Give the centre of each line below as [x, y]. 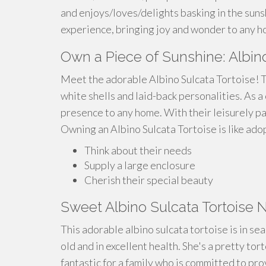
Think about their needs [138, 150]
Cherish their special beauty [149, 180]
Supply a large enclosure [140, 165]
